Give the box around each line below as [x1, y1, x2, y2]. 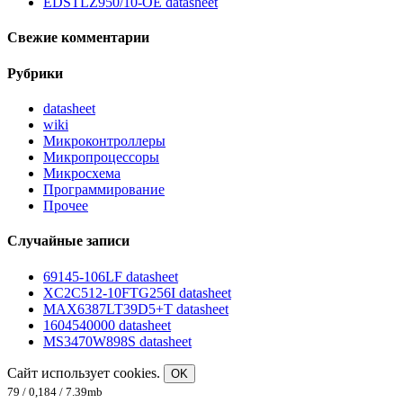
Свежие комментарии [7, 30, 149, 46]
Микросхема [43, 166, 121, 182]
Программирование [43, 182, 165, 198]
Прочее [43, 198, 88, 214]
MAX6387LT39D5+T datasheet [43, 300, 228, 317]
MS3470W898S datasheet [43, 333, 192, 349]
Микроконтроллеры [43, 133, 166, 149]
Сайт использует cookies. [7, 364, 164, 381]
